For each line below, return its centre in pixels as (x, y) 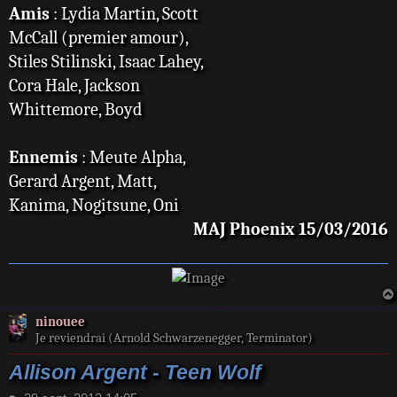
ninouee (60, 321)
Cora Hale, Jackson (74, 85)
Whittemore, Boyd (75, 109)
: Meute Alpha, (132, 157)
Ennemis (43, 157)
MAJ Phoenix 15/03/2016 (291, 229)
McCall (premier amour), (98, 37)
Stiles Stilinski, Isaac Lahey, (106, 61)
